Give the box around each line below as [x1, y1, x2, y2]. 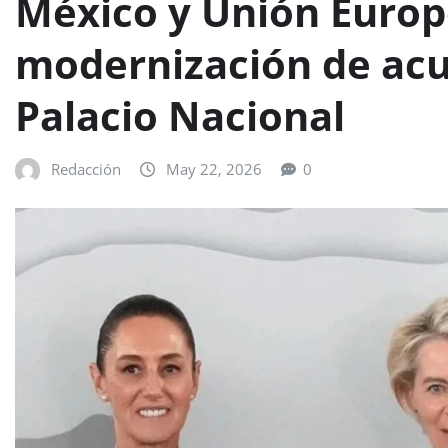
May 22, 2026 [166, 159, 262, 180]
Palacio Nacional [15, 88, 345, 144]
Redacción [51, 159, 121, 180]
